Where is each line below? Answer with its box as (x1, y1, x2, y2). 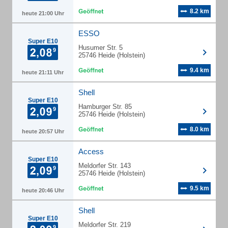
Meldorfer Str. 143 (78, 162, 131, 169)
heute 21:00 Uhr (21, 10, 64, 16)
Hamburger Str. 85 (78, 103, 132, 110)
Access (78, 147, 104, 156)
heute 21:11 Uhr (22, 69, 64, 75)
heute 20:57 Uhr (21, 128, 64, 134)
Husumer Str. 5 (78, 44, 123, 51)
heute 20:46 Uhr (21, 187, 64, 193)
